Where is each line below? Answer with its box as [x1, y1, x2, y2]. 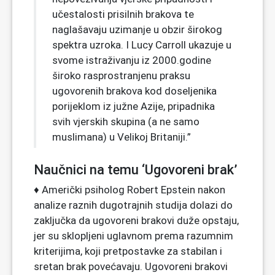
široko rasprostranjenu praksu [52, 69, 190, 82]
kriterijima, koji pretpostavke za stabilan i [34, 244, 222, 257]
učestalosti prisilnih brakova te [52, 7, 194, 20]
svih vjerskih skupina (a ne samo [52, 115, 199, 128]
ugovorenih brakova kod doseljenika [52, 84, 217, 97]
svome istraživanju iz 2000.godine [52, 53, 211, 66]
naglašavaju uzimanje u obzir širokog [52, 23, 222, 36]
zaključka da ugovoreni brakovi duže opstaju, [34, 214, 239, 227]
